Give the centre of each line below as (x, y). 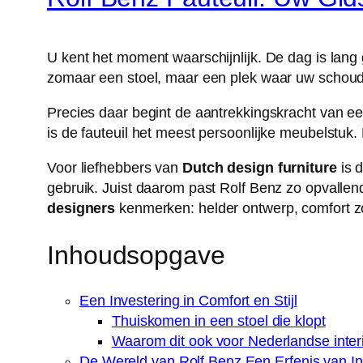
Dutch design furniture (259, 168)
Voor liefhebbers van (115, 168)
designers (81, 209)
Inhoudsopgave (136, 255)
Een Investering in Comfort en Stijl (188, 301)
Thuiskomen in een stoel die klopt (219, 321)
